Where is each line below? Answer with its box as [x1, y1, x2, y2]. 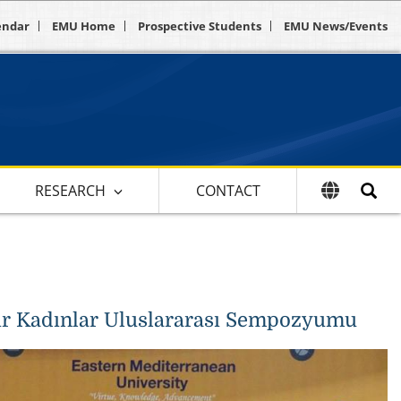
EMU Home [52, 18, 115, 34]
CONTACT [195, 180, 260, 200]
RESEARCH [35, 180, 107, 200]
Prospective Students [138, 18, 261, 34]
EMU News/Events [284, 18, 388, 34]
